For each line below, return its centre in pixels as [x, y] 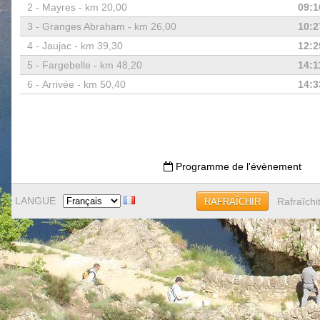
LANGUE [35, 201]
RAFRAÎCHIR [232, 202]
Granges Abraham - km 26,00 [109, 26]
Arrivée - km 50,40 [84, 84]
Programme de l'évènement [237, 166]
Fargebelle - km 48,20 [92, 65]
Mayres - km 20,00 [84, 7]
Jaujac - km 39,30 [82, 46]
